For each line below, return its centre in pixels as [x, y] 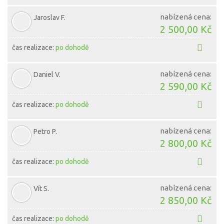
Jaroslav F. [50, 17]
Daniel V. [47, 74]
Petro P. [45, 131]
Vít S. [41, 188]
